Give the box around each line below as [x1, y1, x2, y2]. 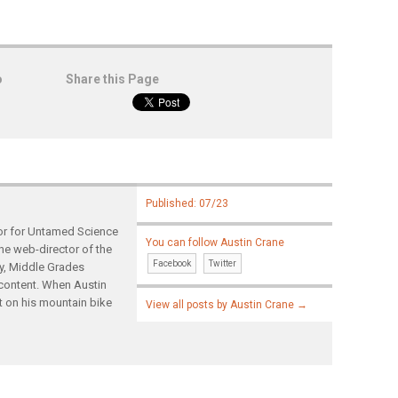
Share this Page [66, 72, 159, 87]
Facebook [153, 259, 191, 269]
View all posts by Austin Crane [146, 298, 297, 312]
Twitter [209, 259, 236, 269]
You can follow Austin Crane [146, 236, 284, 250]
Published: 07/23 [146, 197, 228, 211]
